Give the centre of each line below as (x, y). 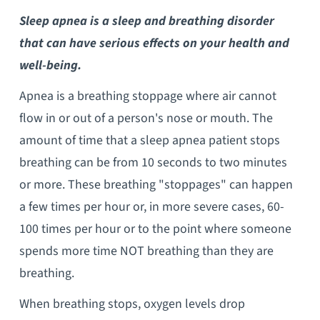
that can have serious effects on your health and (154, 43)
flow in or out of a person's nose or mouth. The (146, 118)
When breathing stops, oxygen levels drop (132, 304)
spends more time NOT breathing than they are (146, 251)
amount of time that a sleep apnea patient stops (149, 140)
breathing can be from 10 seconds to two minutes (153, 162)
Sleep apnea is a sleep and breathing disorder (146, 21)
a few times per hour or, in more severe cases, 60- (151, 206)
